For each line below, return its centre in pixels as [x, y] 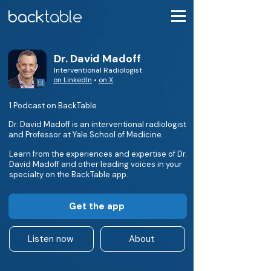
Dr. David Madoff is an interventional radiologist [97, 124]
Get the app [96, 206]
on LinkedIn [73, 80]
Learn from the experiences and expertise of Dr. [98, 154]
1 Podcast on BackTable [53, 106]
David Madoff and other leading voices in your [96, 164]
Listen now [50, 239]
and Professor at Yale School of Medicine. [86, 135]
